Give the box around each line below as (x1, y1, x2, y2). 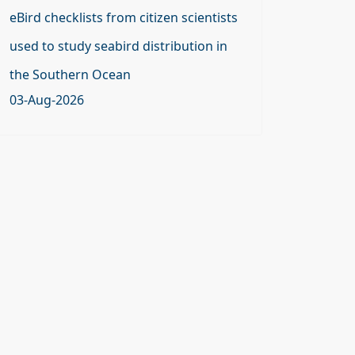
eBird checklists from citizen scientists (10, 9, 238, 26)
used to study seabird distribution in (10, 37, 227, 55)
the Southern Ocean (10, 66, 131, 83)
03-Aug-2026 (10, 91, 84, 109)
